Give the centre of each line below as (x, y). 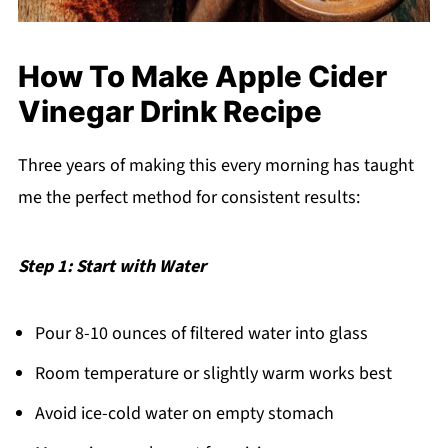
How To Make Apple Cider (202, 76)
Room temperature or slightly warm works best (213, 373)
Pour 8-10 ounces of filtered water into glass (201, 333)
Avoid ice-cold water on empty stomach (184, 413)
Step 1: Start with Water (111, 266)
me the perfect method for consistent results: (188, 197)
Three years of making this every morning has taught (215, 165)
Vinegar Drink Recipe (169, 111)
